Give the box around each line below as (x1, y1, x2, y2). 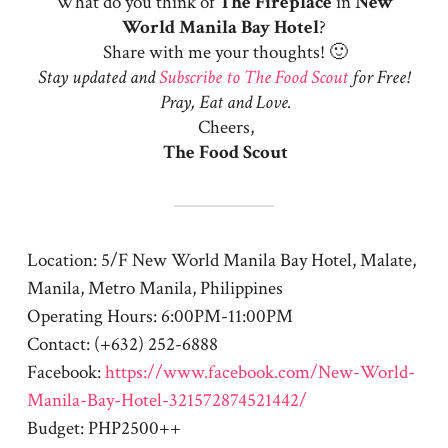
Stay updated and (38, 64, 160, 90)
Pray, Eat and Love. (159, 89, 292, 115)
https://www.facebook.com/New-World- (104, 359, 415, 385)
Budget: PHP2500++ (26, 415, 181, 441)
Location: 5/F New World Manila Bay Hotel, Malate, (26, 247, 416, 273)
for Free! (348, 64, 410, 90)
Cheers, (193, 114, 254, 140)
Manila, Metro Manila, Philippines (26, 275, 283, 301)
